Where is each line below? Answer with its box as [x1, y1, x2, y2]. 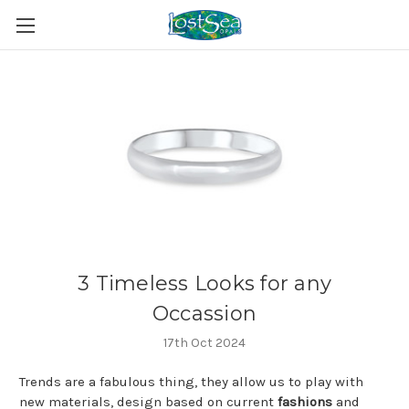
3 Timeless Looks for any [78, 271, 331, 296]
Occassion [152, 301, 257, 326]
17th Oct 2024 [163, 334, 246, 351]
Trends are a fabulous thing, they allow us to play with [19, 372, 363, 390]
